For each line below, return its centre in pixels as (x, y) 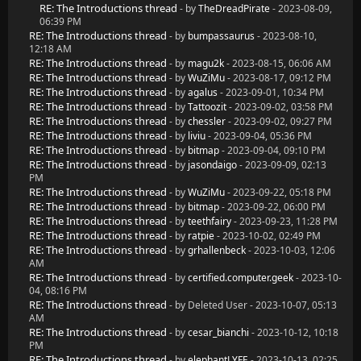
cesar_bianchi (218, 332)
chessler (207, 121)
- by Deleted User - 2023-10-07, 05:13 (253, 305)
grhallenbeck (217, 250)
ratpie (201, 236)
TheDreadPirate (234, 8)
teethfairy (210, 221)
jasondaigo (212, 165)
